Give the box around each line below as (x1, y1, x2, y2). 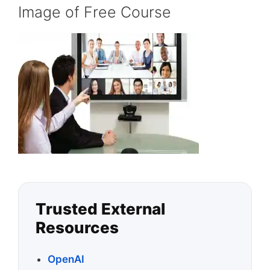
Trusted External (36, 199, 165, 218)
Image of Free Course (18, 2, 171, 21)
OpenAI (48, 253, 84, 265)
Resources (36, 218, 119, 237)
